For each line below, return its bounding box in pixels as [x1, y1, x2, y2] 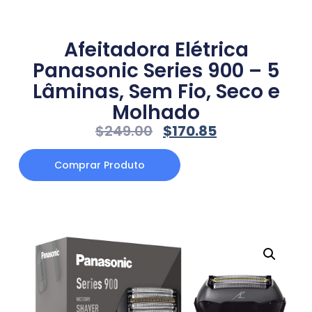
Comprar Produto [54, 157, 145, 172]
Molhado [112, 99, 200, 127]
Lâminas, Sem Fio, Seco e [32, 78, 280, 106]
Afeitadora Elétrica [63, 36, 249, 64]
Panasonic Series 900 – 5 [32, 57, 280, 85]
